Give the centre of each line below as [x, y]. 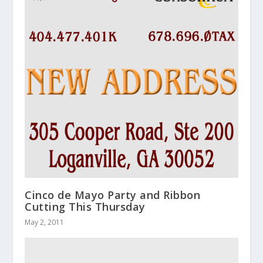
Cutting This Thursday [85, 206]
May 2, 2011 [45, 222]
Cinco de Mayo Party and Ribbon [113, 195]
